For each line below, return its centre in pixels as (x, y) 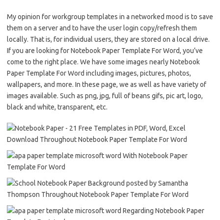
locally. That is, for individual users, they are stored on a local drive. (108, 39)
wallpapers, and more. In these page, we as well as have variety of (107, 84)
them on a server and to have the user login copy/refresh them (102, 28)
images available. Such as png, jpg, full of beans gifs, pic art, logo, (105, 96)
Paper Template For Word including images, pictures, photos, (99, 73)
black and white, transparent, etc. (57, 107)
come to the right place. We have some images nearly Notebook (103, 62)
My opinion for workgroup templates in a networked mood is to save (110, 16)
